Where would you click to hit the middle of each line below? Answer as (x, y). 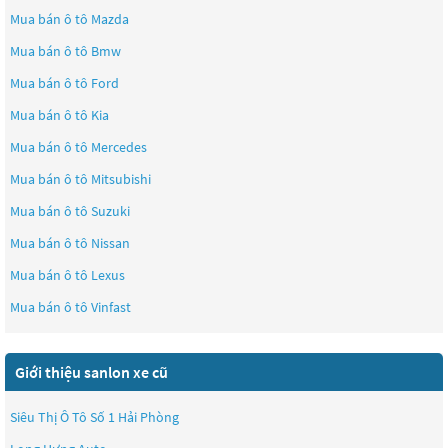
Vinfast (111, 307)
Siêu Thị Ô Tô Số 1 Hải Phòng (94, 417)
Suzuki (110, 211)
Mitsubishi (121, 179)
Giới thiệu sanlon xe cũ (91, 372)
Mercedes (119, 147)
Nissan (110, 243)
